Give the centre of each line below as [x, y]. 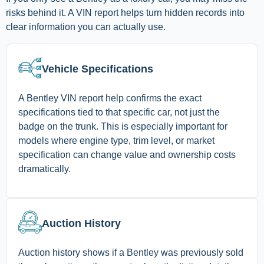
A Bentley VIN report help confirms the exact [110, 98]
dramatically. [44, 169]
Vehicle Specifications [98, 69]
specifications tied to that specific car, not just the [119, 113]
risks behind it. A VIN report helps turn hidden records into [125, 13]
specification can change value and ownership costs [127, 155]
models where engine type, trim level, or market [116, 141]
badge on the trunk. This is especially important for [123, 127]
